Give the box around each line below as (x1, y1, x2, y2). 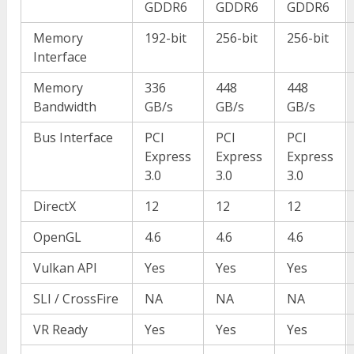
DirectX (33, 197, 77, 215)
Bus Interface (33, 128, 114, 146)
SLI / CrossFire (33, 289, 119, 307)
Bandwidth (33, 97, 97, 115)
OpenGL (33, 228, 82, 246)
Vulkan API (33, 258, 98, 277)
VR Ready (33, 320, 88, 338)
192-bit (145, 28, 187, 47)
